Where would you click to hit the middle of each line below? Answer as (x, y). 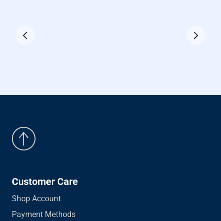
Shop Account (36, 199)
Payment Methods (44, 214)
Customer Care (45, 182)
